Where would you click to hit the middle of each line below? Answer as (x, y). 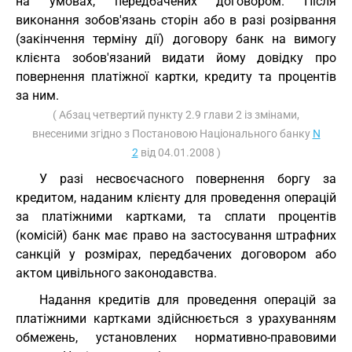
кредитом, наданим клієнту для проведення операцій (176, 198)
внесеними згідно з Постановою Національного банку (172, 134)
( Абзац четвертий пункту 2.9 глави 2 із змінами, (176, 115)
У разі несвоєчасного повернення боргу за (188, 179)
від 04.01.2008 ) (179, 152)
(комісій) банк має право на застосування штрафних (176, 235)
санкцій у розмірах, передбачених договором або (176, 254)
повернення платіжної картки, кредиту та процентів (176, 77)
